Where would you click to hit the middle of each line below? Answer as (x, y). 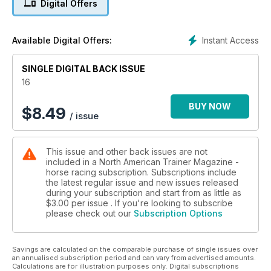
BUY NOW (210, 106)
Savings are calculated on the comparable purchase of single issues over (135, 250)
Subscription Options (178, 214)
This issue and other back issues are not (127, 152)
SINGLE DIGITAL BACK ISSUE (83, 69)
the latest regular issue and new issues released (142, 183)
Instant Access (230, 41)
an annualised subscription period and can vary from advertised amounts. (134, 258)
